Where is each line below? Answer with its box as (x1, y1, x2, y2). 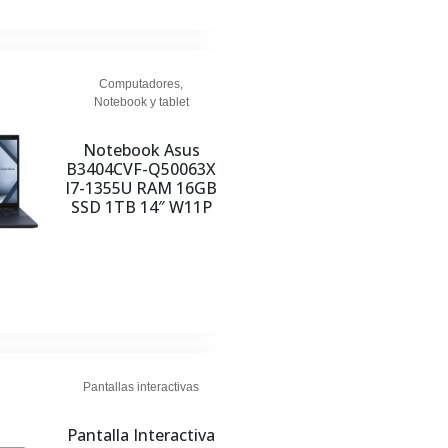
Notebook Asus (82, 139, 200, 161)
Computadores (99, 77, 181, 91)
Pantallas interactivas (83, 380, 200, 394)
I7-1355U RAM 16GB (65, 177, 218, 199)
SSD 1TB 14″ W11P (70, 196, 212, 218)
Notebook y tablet (93, 95, 189, 109)
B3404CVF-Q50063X (66, 158, 217, 180)
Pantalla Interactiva (67, 424, 216, 446)
